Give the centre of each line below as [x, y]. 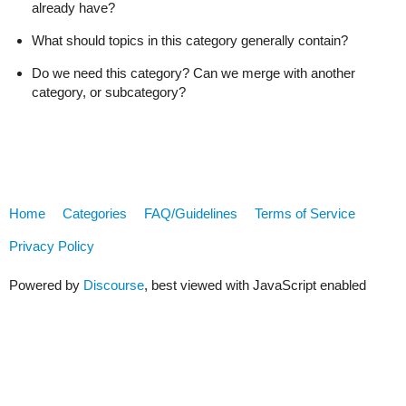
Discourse [114, 285]
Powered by [46, 285]
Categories [95, 213]
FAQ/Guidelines [191, 213]
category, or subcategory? [109, 92]
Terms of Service [305, 213]
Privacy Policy [52, 246]
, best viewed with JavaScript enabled [255, 285]
